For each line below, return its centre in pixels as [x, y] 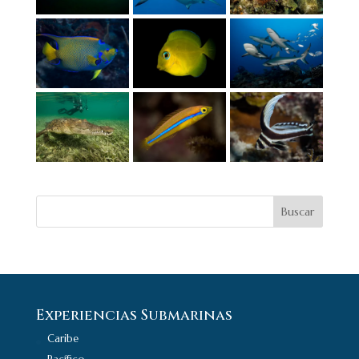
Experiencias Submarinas [134, 316]
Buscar [298, 212]
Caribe [63, 339]
